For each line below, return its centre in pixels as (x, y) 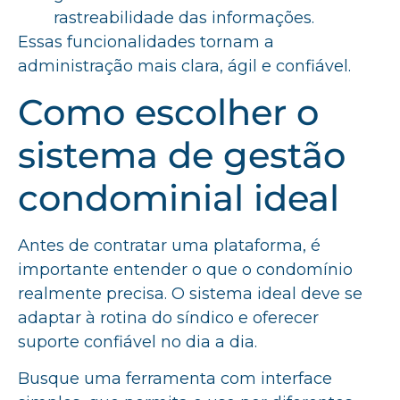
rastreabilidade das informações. (184, 17)
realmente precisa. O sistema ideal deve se (190, 294)
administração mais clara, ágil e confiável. (184, 66)
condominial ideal (183, 198)
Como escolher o (168, 112)
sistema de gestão (182, 155)
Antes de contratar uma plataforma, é (169, 246)
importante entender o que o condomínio (185, 270)
